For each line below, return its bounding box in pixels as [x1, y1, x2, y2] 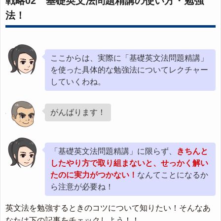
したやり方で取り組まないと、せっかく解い [50, 158, 208, 167]
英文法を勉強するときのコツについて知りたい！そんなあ [5, 203, 211, 212]
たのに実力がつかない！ [50, 170, 137, 179]
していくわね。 [50, 77, 106, 86]
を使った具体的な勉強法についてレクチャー [50, 65, 208, 74]
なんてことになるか [137, 170, 208, 179]
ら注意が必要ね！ [50, 182, 113, 191]
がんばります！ [50, 108, 106, 116]
